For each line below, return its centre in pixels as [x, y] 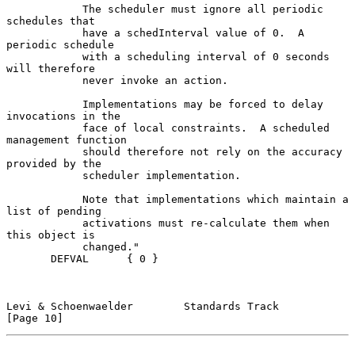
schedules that [51, 21]
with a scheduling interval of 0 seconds [44, 56]
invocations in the [63, 116]
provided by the [54, 163]
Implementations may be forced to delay [44, 104]
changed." [44, 246]
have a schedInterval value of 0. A [44, 32]
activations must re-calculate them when [44, 223]
